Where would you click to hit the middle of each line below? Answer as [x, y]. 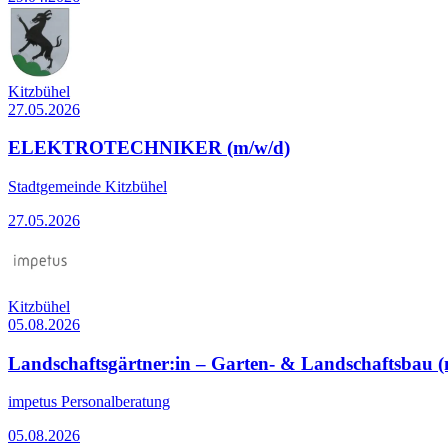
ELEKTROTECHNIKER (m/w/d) [149, 148]
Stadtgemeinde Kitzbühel [87, 187]
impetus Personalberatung [89, 402]
